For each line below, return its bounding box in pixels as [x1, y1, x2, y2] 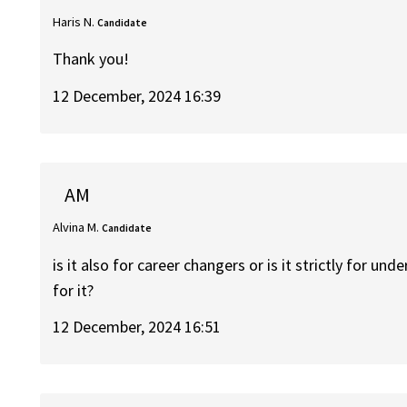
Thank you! [53, 48, 130, 70]
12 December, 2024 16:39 [53, 84, 222, 106]
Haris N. [53, 13, 95, 30]
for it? [53, 279, 94, 301]
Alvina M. [53, 219, 100, 236]
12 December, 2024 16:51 [53, 316, 222, 338]
